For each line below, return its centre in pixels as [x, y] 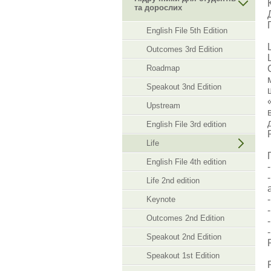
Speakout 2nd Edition [184, 237]
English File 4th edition [186, 162]
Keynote [161, 199]
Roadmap [163, 68]
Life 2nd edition [173, 181]
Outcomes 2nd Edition [185, 218]
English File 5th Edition [187, 31]
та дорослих [158, 8]
